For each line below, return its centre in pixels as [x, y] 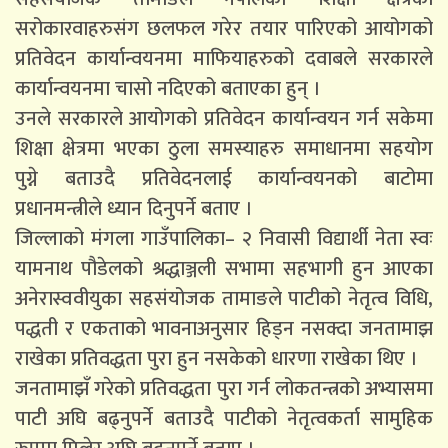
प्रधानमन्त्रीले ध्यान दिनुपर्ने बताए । [134, 208]
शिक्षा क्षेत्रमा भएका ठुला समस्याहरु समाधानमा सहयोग [224, 148]
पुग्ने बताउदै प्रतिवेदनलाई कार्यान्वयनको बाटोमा [224, 178]
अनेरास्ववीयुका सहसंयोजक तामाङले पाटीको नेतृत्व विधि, [224, 298]
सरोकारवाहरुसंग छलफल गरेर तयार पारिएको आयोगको [224, 28]
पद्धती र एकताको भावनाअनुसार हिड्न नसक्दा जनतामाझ [224, 328]
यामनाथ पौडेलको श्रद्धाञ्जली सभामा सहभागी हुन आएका [224, 268]
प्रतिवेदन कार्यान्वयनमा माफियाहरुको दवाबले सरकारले [224, 58]
